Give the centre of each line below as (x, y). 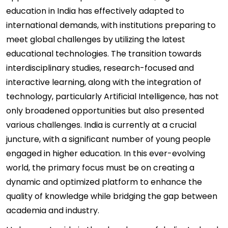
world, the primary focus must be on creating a (100, 168)
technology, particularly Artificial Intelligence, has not (112, 96)
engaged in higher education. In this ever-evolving (106, 153)
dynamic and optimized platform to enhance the (104, 182)
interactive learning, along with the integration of (104, 82)
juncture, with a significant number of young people (108, 139)
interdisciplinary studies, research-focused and (100, 68)
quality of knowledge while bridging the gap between (112, 196)
